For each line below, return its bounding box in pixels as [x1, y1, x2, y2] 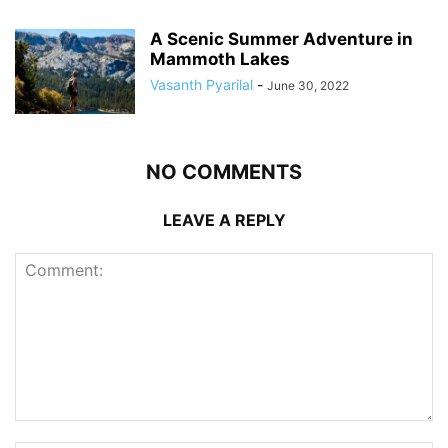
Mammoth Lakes [150, 49, 290, 69]
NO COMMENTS [146, 160, 302, 184]
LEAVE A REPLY [162, 210, 286, 230]
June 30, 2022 [267, 78, 349, 93]
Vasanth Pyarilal [150, 76, 253, 93]
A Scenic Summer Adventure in [150, 29, 413, 49]
